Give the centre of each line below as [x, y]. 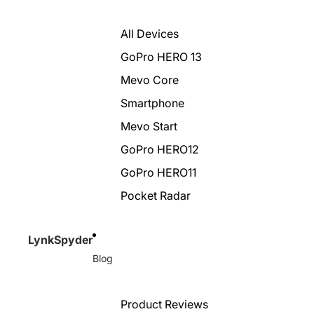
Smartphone [152, 103]
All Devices [150, 34]
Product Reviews [164, 304]
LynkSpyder [60, 239]
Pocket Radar [156, 196]
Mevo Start [149, 126]
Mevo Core [150, 80]
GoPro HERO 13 [161, 57]
